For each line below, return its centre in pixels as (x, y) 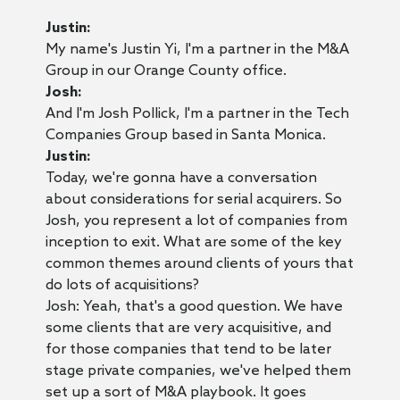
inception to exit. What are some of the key (193, 242)
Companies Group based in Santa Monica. (185, 135)
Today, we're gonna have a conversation (181, 178)
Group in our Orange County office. (166, 71)
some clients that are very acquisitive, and (188, 328)
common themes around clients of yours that (199, 263)
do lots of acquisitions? (122, 285)
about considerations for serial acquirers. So (193, 199)
